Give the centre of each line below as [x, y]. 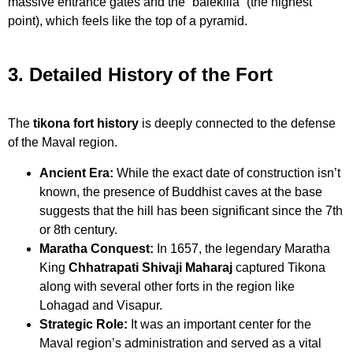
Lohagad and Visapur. [101, 305]
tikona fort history [86, 124]
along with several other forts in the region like [167, 286]
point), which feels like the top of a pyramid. [128, 20]
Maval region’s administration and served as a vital [180, 343]
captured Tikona [279, 267]
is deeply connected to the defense [237, 124]
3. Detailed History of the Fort [140, 75]
